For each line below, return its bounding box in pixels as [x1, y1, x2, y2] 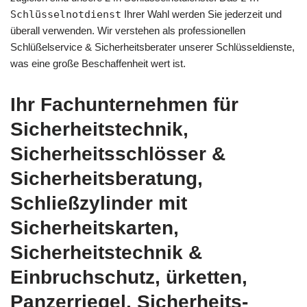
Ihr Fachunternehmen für [10, 94, 238, 116]
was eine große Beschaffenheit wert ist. [10, 58, 186, 70]
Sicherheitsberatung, [10, 168, 203, 190]
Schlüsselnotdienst [10, 8, 121, 21]
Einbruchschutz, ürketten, [10, 267, 247, 288]
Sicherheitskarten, [10, 217, 179, 239]
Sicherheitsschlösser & [10, 143, 225, 165]
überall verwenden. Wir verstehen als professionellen [10, 25, 245, 37]
